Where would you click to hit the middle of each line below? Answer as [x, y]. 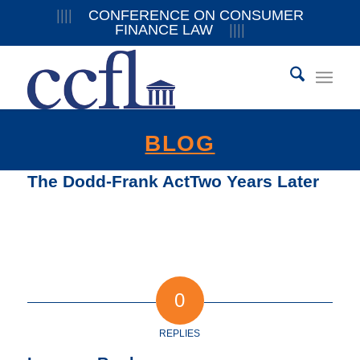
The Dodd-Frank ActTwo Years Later [173, 181]
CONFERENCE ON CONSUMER [188, 15]
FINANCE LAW [172, 30]
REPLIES [180, 333]
